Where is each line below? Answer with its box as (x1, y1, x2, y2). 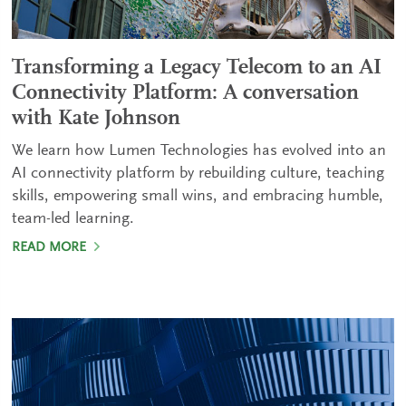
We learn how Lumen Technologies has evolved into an (12, 143, 387, 159)
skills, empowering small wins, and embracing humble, (12, 188, 384, 205)
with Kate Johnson (12, 108, 181, 130)
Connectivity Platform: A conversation (12, 82, 360, 104)
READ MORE (12, 241, 91, 255)
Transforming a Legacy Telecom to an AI (12, 57, 382, 79)
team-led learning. (12, 211, 135, 227)
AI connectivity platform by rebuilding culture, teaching (12, 166, 385, 182)
